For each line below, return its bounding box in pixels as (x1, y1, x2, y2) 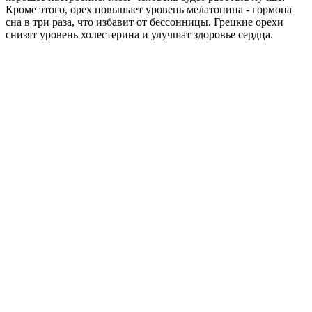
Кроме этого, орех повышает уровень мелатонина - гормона (6, 3, 292, 15)
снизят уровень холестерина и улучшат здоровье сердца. (6, 28, 273, 40)
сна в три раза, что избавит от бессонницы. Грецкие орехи (6, 15, 283, 28)
